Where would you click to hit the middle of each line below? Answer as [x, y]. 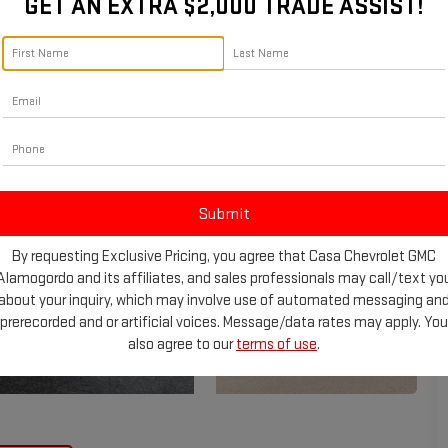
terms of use [276, 344]
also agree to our [182, 344]
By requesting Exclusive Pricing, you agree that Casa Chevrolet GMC [224, 256]
